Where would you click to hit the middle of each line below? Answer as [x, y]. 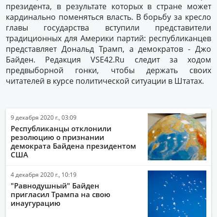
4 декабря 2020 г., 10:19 [44, 174]
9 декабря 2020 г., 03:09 [44, 117]
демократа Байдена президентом [73, 146]
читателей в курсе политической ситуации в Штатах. [105, 81]
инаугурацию [36, 203]
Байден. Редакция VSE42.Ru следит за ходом [108, 60]
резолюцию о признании [57, 137]
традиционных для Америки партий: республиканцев [108, 38]
